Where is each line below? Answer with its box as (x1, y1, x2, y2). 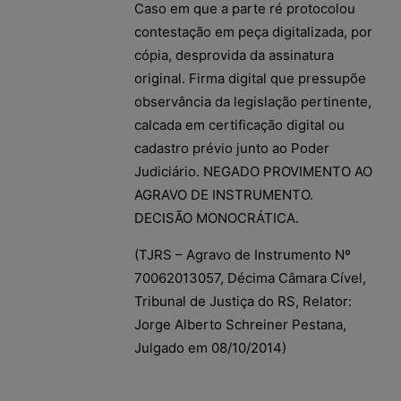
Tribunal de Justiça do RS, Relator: (134, 292, 352, 310)
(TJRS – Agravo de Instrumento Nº (134, 245, 351, 263)
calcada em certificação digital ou (134, 115, 345, 133)
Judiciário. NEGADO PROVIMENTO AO (134, 162, 372, 180)
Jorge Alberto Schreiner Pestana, (134, 315, 346, 333)
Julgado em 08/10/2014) (134, 338, 286, 356)
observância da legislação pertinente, (134, 92, 371, 110)
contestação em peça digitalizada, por (134, 22, 372, 40)
